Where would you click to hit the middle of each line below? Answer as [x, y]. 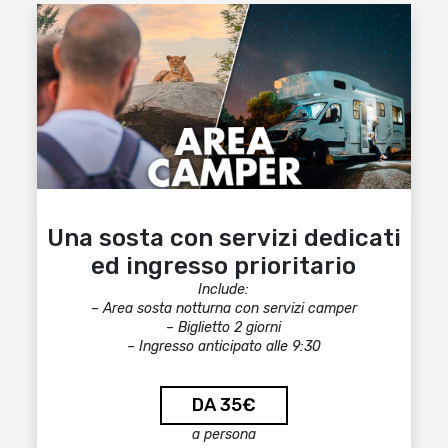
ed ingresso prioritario [224, 266]
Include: [224, 289]
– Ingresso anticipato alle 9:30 [223, 346]
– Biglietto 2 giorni [224, 327]
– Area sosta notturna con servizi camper [223, 308]
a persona [223, 434]
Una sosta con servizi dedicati [223, 238]
